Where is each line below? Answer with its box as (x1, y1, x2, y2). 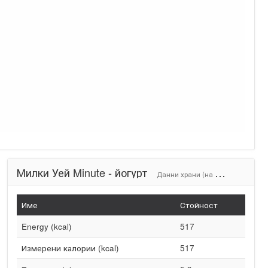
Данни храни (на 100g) (156, 169, 215, 179)
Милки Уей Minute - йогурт (16, 165, 151, 180)
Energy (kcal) (21, 221, 72, 232)
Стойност (179, 199, 218, 211)
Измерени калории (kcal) (21, 242, 119, 254)
